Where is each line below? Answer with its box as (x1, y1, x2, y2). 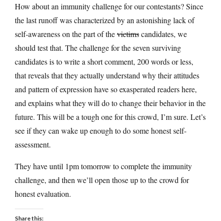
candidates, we (139, 28, 187, 39)
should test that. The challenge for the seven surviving (15, 42, 181, 53)
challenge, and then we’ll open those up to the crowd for (15, 174, 189, 185)
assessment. (15, 139, 51, 149)
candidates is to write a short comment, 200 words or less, (15, 56, 193, 67)
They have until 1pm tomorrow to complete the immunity (15, 160, 192, 171)
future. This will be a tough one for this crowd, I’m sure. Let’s (15, 111, 206, 122)
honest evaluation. (15, 188, 71, 199)
